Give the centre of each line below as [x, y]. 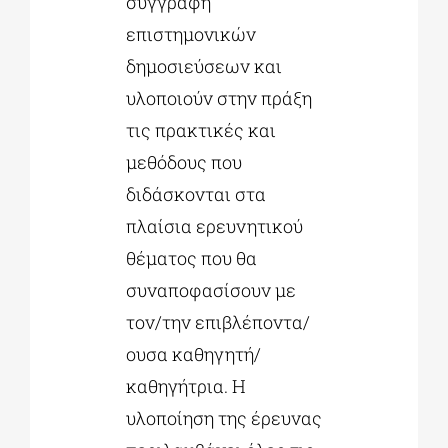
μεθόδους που [183, 162]
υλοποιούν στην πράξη [218, 98]
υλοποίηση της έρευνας [223, 418]
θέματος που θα [191, 258]
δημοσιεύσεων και [203, 66]
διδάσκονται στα [195, 194]
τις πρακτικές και [200, 130]
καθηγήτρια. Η [185, 386]
